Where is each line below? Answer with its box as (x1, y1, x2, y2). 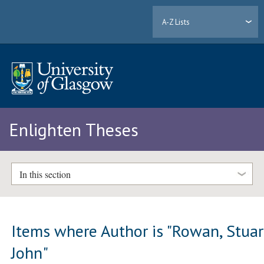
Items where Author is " (11, 219, 173, 242)
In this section (19, 167, 71, 180)
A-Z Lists (162, 16, 190, 27)
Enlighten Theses (9, 118, 138, 141)
